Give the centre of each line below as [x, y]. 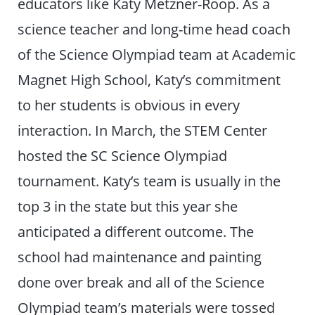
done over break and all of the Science [141, 282]
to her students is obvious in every [129, 104]
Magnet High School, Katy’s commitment [149, 79]
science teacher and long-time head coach [154, 28]
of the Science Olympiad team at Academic [157, 54]
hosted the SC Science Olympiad [123, 155]
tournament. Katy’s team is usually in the [149, 180]
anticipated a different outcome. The [136, 231]
